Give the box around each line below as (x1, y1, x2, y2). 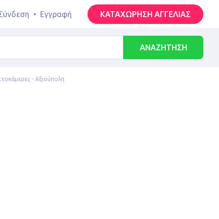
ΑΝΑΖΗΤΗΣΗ (139, 43, 187, 52)
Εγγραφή (40, 9, 72, 19)
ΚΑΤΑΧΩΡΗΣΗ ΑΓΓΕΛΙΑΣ (100, 9, 191, 19)
